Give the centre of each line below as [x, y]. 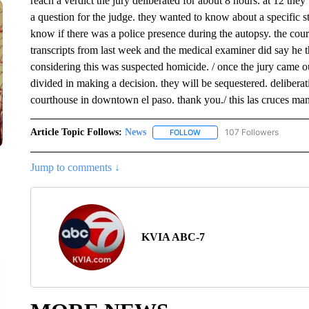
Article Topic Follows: [76, 132]
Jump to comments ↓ [75, 168]
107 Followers [251, 132]
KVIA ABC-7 [173, 237]
